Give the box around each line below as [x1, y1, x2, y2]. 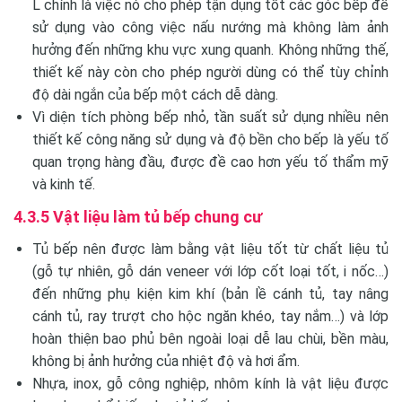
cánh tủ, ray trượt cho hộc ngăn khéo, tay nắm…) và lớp [31, 307, 389, 325]
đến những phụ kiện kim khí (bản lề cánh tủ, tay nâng [31, 284, 389, 302]
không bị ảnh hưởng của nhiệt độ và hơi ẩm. [31, 352, 300, 370]
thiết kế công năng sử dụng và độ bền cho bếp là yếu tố [31, 130, 389, 148]
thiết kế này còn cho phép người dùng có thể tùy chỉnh [31, 63, 389, 81]
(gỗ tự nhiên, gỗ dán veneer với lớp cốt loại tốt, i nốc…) [31, 262, 389, 280]
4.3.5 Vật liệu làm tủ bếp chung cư [13, 206, 262, 226]
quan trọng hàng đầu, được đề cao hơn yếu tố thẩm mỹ [31, 153, 389, 170]
